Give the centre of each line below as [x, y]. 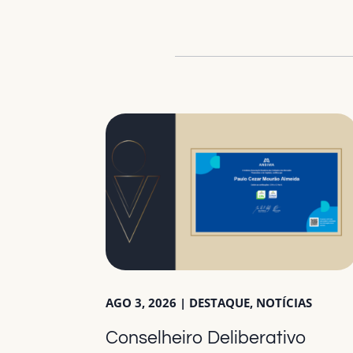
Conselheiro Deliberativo [206, 338]
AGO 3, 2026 [141, 303]
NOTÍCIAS [284, 303]
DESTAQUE [220, 303]
